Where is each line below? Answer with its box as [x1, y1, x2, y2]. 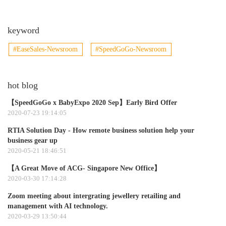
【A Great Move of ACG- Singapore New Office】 [8, 164, 161, 173]
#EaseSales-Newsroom [13, 45, 78, 53]
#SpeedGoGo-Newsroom [95, 45, 167, 53]
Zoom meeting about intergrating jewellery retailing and [8, 192, 181, 200]
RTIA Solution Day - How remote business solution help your [8, 127, 194, 135]
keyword [8, 25, 39, 35]
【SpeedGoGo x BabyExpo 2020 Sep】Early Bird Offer [8, 99, 177, 107]
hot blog [8, 80, 38, 91]
